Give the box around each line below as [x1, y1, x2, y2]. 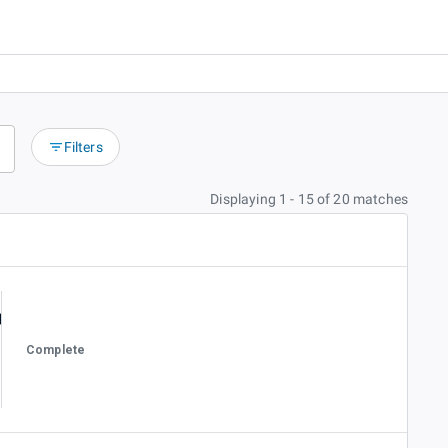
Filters [63, 139, 103, 156]
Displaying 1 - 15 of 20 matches [210, 191, 408, 208]
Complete [26, 342, 86, 357]
